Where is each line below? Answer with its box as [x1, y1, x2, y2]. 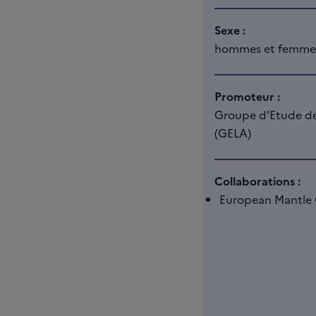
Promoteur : [214, 88, 280, 104]
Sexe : [214, 22, 245, 37]
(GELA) [214, 125, 251, 140]
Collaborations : [214, 173, 300, 188]
